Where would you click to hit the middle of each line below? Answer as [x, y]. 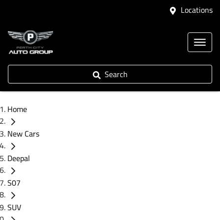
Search [116, 74]
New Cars [23, 134]
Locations [197, 10]
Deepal [19, 158]
